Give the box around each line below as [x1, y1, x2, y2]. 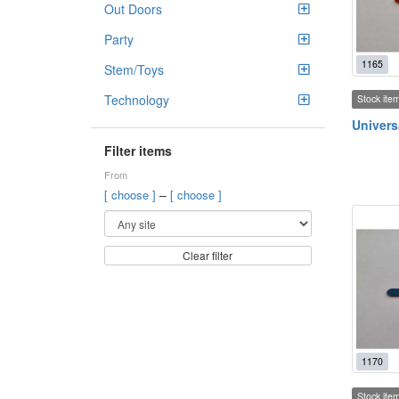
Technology [104, 91, 169, 109]
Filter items [104, 142, 172, 159]
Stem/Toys [104, 61, 164, 78]
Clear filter [183, 248, 233, 263]
